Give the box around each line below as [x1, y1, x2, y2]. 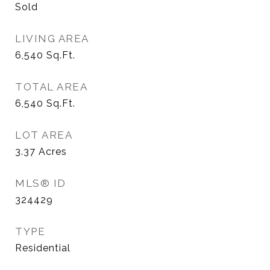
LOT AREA [15, 129, 72, 141]
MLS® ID [15, 177, 66, 189]
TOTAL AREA [15, 81, 87, 93]
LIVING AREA [15, 33, 89, 45]
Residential [15, 242, 71, 254]
